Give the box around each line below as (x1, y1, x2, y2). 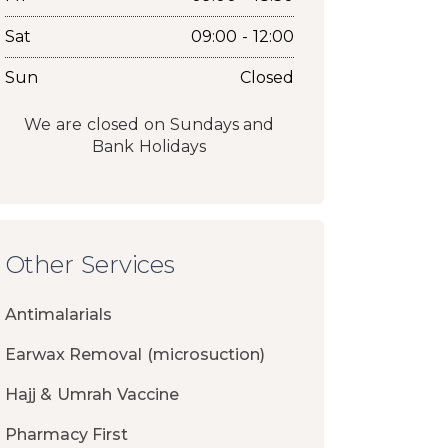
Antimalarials (4, 305, 112, 325)
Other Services (4, 250, 176, 280)
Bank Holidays (92, 137, 207, 157)
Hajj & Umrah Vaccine (4, 385, 180, 405)
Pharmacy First (4, 425, 129, 445)
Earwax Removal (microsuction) (4, 345, 266, 365)
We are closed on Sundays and (24, 115, 275, 135)
